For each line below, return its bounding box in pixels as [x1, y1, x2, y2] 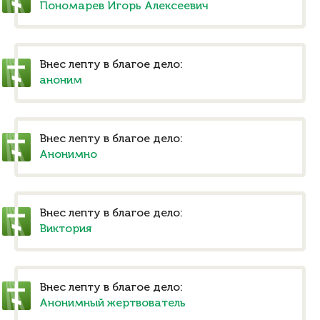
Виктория [39, 224, 91, 235]
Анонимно [39, 149, 97, 161]
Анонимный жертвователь [39, 298, 186, 309]
